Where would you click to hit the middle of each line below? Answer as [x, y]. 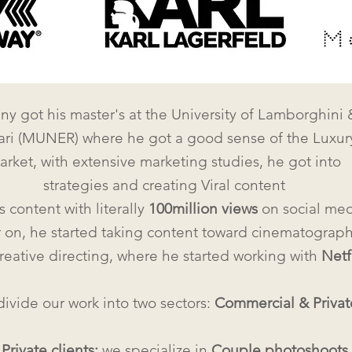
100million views [203, 209]
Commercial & [260, 303]
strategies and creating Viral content [164, 185]
